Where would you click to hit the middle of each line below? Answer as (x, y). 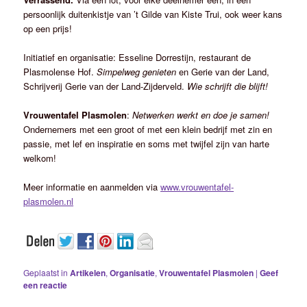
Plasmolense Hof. (60, 72)
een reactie (46, 285)
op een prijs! (48, 28)
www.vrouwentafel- (197, 187)
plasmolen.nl (49, 201)
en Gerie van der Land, (223, 72)
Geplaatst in (46, 273)
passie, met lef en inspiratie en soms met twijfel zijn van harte (147, 144)
